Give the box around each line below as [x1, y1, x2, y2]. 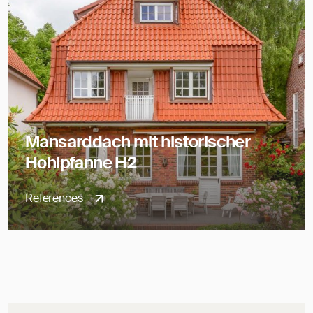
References [25, 191, 86, 205]
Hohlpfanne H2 [25, 152, 137, 173]
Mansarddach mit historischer [25, 131, 251, 152]
